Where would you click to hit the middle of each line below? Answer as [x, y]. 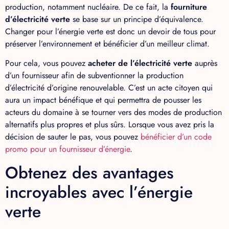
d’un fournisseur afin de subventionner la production [94, 76]
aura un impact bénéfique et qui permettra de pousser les [103, 100]
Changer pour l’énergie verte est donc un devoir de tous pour [110, 31]
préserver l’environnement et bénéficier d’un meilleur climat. [107, 44]
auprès [205, 63]
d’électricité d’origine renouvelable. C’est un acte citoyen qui [109, 88]
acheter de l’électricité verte [140, 63]
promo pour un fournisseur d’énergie [67, 149]
